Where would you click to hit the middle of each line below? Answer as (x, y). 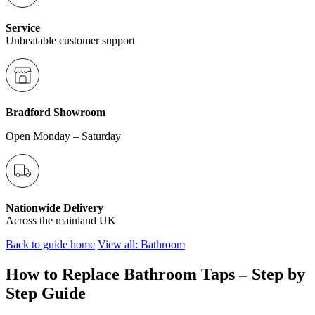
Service (23, 28)
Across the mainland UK (61, 220)
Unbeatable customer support (70, 40)
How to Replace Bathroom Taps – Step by (155, 274)
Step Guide (46, 293)
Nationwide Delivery (54, 208)
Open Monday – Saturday (63, 136)
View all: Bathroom (141, 244)
